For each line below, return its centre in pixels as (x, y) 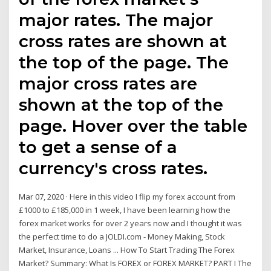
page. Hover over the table (133, 126)
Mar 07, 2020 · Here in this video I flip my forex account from (127, 197)
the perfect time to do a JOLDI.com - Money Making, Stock (122, 237)
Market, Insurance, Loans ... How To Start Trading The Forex (127, 250)
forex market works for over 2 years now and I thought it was (131, 224)
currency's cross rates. (113, 168)
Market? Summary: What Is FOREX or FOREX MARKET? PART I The (135, 263)
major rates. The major (116, 20)
